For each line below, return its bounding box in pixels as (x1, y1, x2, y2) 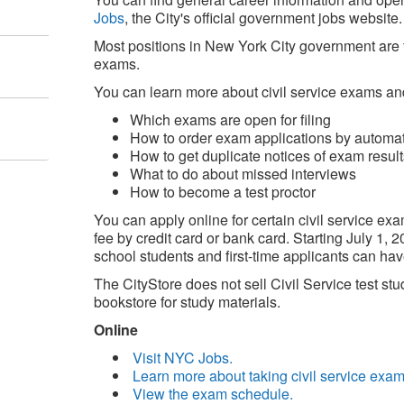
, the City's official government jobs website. (124, 7, 402, 28)
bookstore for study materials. (93, 291, 280, 312)
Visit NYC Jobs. (132, 347, 233, 368)
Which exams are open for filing (129, 109, 331, 130)
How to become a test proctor (129, 181, 316, 202)
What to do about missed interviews (129, 163, 356, 184)
